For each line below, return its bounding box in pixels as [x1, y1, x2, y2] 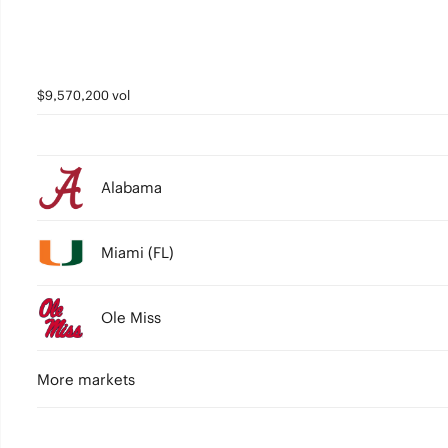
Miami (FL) [100, 243, 174, 262]
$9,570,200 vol [36, 87, 130, 104]
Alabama [100, 178, 162, 197]
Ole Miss [100, 308, 161, 327]
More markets [36, 370, 135, 389]
